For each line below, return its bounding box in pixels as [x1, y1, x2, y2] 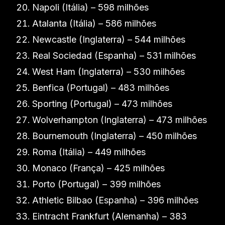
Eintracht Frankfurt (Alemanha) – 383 [32, 211, 187, 221]
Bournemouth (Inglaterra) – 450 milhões [32, 131, 197, 141]
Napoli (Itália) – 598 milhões [32, 2, 149, 13]
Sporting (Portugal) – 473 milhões [32, 98, 172, 109]
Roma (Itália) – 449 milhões [32, 147, 146, 157]
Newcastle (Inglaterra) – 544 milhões [32, 34, 185, 45]
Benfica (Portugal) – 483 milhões [32, 82, 169, 93]
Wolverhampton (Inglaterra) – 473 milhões [32, 115, 207, 125]
